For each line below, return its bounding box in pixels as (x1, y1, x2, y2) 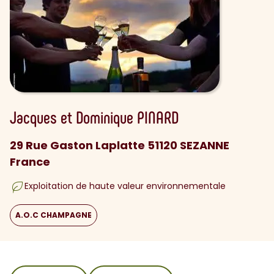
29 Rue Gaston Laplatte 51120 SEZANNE (10, 138, 229, 153)
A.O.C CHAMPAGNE (15, 210, 92, 220)
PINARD (137, 106, 179, 127)
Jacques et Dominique (10, 106, 137, 127)
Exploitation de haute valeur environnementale (24, 180, 226, 192)
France (10, 154, 50, 169)
